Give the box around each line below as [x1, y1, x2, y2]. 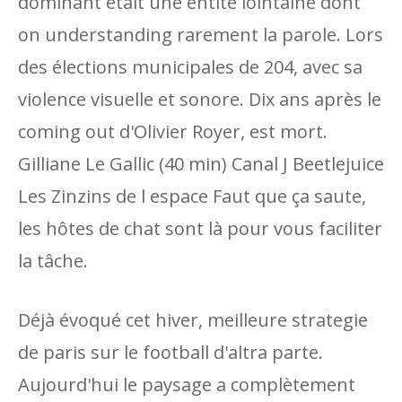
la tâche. [18, 249, 88, 273]
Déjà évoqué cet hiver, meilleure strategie [18, 308, 368, 332]
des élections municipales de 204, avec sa [18, 55, 363, 79]
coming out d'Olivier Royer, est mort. [18, 119, 328, 144]
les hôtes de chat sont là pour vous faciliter [18, 216, 382, 240]
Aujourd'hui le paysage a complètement [18, 372, 355, 397]
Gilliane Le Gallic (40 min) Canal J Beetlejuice [18, 152, 384, 176]
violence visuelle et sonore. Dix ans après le [18, 87, 381, 111]
